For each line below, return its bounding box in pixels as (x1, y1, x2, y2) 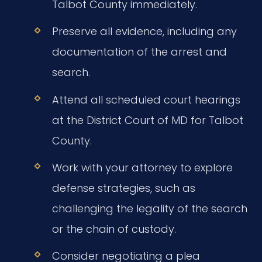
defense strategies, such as (51, 180, 195, 195)
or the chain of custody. (51, 221, 176, 236)
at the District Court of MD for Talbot (51, 112, 243, 127)
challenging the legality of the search (51, 201, 247, 216)
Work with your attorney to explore (51, 160, 233, 175)
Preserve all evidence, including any (51, 24, 237, 39)
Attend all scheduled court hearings (51, 92, 240, 107)
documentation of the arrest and (51, 44, 227, 60)
